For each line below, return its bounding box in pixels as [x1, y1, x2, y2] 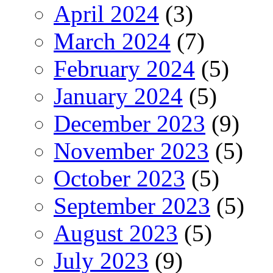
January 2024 [54, 82, 183, 109]
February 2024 [54, 55, 195, 82]
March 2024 [54, 27, 171, 54]
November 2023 [54, 137, 209, 164]
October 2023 [54, 165, 185, 191]
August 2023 [54, 219, 178, 246]
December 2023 [54, 110, 205, 136]
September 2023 [54, 192, 210, 219]
